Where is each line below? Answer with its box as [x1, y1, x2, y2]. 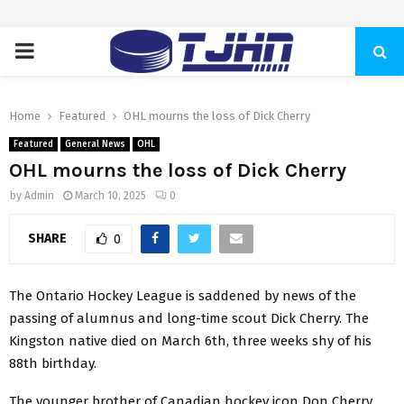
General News [65, 139, 125, 150]
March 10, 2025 [75, 189, 146, 202]
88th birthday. [9, 354, 96, 372]
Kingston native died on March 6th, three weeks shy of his [9, 332, 372, 349]
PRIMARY [14, 38, 99, 63]
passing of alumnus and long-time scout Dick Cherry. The [9, 309, 369, 326]
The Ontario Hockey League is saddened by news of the [9, 287, 356, 304]
